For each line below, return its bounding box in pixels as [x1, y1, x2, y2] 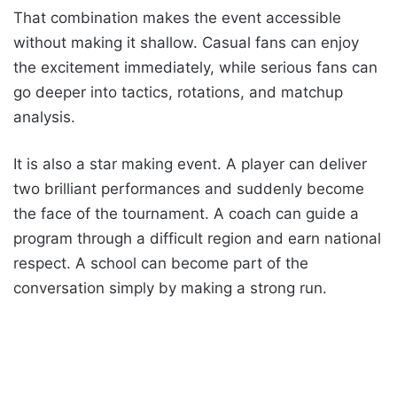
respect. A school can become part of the [13, 254, 308, 273]
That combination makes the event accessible [13, 9, 341, 27]
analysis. [13, 108, 75, 127]
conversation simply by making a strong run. [13, 279, 327, 298]
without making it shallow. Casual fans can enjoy [13, 34, 359, 52]
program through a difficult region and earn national [13, 230, 381, 248]
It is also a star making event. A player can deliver [13, 155, 367, 174]
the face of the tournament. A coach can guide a [13, 205, 359, 223]
